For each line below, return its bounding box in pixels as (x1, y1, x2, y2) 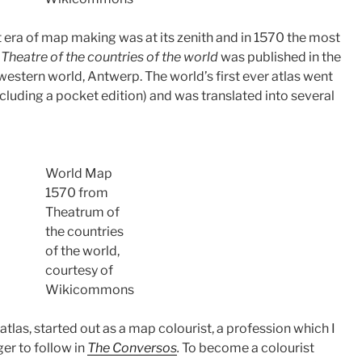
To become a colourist (182, 339, 314, 356)
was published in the (221, 48, 341, 65)
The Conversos (87, 339, 177, 356)
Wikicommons (45, 281, 134, 297)
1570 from (45, 184, 108, 200)
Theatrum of (45, 204, 120, 220)
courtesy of (45, 262, 113, 278)
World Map (45, 165, 112, 181)
